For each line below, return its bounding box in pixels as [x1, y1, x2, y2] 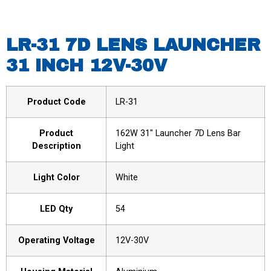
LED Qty [40, 203, 73, 214]
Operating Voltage [18, 235, 95, 246]
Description [31, 140, 81, 151]
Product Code [27, 96, 86, 107]
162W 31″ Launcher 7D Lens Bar [116, 128, 241, 139]
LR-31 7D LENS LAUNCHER [6, 35, 260, 54]
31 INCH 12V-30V [6, 56, 167, 75]
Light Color [33, 172, 80, 183]
